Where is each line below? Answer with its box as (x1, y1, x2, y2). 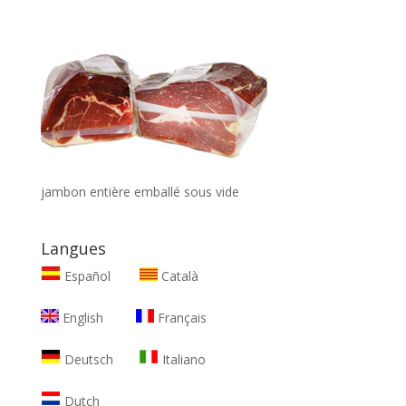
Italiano (158, 350, 206, 368)
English (58, 308, 103, 326)
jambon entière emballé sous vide (40, 182, 239, 200)
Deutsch (60, 350, 113, 368)
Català (157, 266, 198, 285)
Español (60, 266, 114, 285)
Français (153, 308, 207, 326)
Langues (40, 237, 106, 259)
